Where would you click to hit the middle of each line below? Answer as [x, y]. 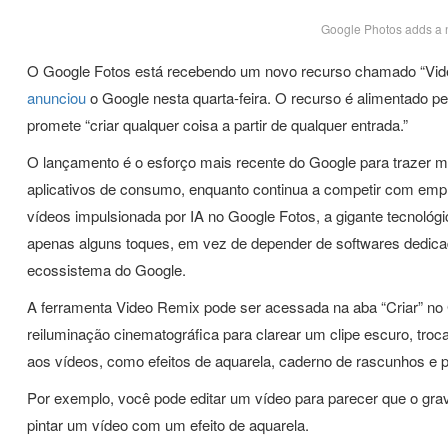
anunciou [56, 97]
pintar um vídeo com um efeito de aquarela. [168, 424]
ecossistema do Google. [106, 269]
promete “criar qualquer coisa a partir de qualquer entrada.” [217, 124]
